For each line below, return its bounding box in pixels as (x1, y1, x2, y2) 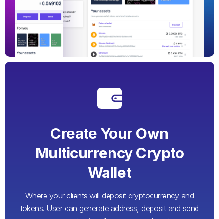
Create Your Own (50, 124, 169, 142)
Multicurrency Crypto (35, 144, 184, 162)
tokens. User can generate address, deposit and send (20, 203, 199, 213)
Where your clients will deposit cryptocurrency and (25, 190, 194, 200)
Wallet (88, 163, 131, 181)
